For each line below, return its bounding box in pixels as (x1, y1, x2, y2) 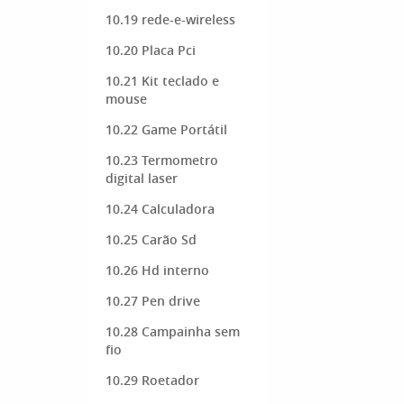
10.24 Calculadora (106, 200, 215, 217)
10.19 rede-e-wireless (106, 11, 235, 28)
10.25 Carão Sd (106, 231, 197, 248)
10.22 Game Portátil (106, 121, 227, 138)
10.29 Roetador (106, 372, 199, 389)
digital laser (106, 170, 178, 187)
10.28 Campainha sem (106, 323, 240, 340)
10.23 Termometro (106, 151, 218, 169)
